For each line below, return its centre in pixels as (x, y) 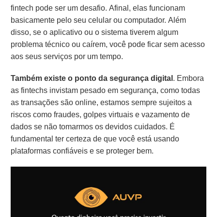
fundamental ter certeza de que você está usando (95, 139)
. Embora (189, 78)
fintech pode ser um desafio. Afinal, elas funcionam (98, 8)
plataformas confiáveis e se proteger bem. (82, 151)
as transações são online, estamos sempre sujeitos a (101, 102)
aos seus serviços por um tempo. (67, 56)
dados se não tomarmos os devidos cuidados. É (93, 126)
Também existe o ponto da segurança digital (92, 78)
